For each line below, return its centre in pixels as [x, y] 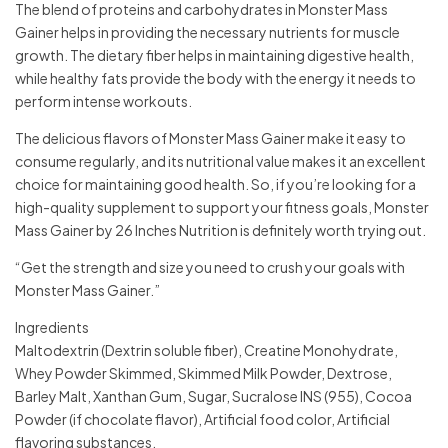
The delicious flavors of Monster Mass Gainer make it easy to [210, 137]
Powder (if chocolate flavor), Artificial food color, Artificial [202, 418]
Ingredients [52, 326]
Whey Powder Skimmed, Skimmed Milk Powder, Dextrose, [203, 372]
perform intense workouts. [103, 100]
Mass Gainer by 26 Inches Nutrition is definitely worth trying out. [220, 229]
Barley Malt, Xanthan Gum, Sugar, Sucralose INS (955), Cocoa [213, 395]
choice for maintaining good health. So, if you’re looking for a [215, 183]
